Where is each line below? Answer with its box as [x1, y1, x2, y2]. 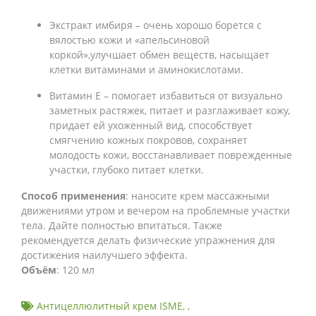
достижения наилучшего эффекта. [21, 248, 188, 262]
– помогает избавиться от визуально [104, 88, 282, 102]
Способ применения [21, 188, 126, 202]
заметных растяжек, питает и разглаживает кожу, [49, 103, 290, 117]
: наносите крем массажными [126, 188, 269, 202]
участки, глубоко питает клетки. [49, 162, 204, 176]
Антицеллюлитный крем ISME [37, 298, 183, 312]
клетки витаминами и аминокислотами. [49, 62, 243, 76]
